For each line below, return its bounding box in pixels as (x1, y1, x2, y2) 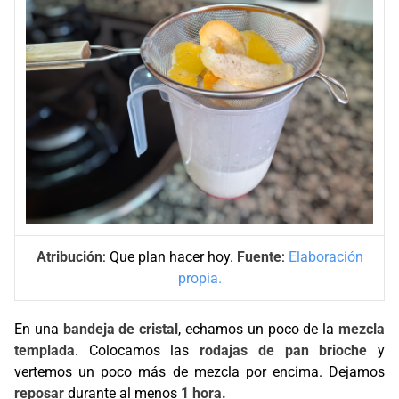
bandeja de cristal (62, 321, 179, 338)
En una (14, 321, 63, 338)
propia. (177, 270, 222, 287)
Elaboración (288, 248, 363, 265)
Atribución (36, 248, 102, 265)
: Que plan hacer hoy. (102, 248, 237, 265)
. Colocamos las (75, 342, 200, 359)
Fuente (236, 248, 281, 265)
